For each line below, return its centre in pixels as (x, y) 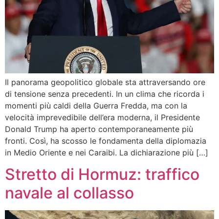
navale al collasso (69, 193)
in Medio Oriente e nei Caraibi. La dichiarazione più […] (107, 152)
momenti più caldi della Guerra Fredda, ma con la (96, 105)
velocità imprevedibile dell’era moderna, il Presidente (102, 117)
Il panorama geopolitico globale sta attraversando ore (105, 82)
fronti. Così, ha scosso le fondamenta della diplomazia (106, 141)
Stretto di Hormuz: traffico (102, 174)
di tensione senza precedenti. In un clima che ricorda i (105, 94)
